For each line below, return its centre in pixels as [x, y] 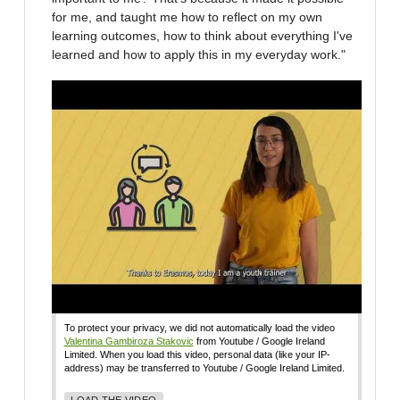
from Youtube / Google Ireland [259, 341]
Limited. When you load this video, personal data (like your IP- [197, 354]
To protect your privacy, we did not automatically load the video [199, 327]
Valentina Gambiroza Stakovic [129, 341]
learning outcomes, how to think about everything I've [202, 36]
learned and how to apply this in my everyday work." [199, 55]
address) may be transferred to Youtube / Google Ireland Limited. [204, 367]
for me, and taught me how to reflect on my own [187, 17]
